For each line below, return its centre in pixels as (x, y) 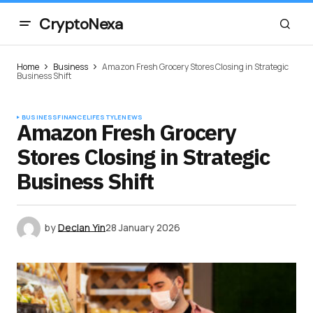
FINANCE (72, 117)
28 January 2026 (143, 227)
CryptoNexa (81, 24)
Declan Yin (82, 227)
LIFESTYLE (104, 117)
